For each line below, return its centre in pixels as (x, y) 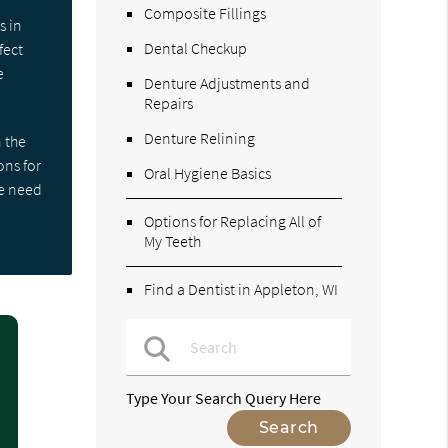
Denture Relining (200, 137)
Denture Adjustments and (227, 82)
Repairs (169, 102)
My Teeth (173, 240)
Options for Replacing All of (233, 220)
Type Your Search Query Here (224, 397)
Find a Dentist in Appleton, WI (241, 288)
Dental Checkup (196, 47)
